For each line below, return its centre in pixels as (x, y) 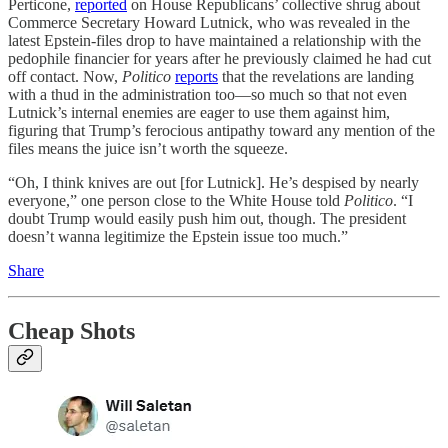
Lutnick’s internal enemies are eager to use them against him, (199, 113)
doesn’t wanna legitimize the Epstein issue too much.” (178, 237)
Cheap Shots (71, 331)
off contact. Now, (65, 77)
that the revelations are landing (316, 77)
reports (196, 77)
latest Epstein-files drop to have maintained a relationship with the (214, 41)
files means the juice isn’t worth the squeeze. (148, 149)
